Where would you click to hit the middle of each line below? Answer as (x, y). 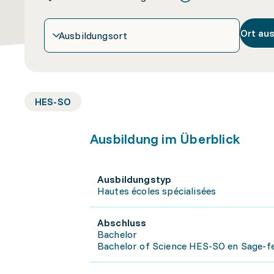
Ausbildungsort (93, 35)
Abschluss (122, 223)
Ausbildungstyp (135, 179)
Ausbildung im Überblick (165, 139)
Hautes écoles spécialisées (157, 191)
